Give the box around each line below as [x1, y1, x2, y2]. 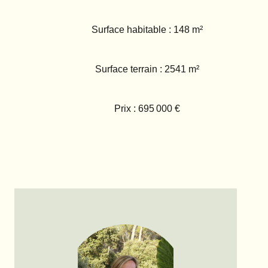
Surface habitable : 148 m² [92, 25, 203, 35]
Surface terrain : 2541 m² [95, 64, 200, 75]
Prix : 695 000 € [114, 103, 181, 114]
